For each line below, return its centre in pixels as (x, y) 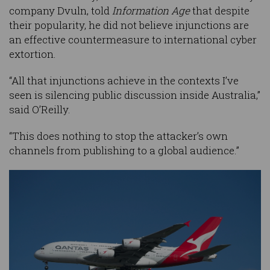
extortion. (33, 54)
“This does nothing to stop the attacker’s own (118, 136)
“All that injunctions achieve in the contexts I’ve (124, 81)
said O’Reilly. (40, 110)
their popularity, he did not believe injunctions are (129, 25)
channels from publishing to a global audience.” (124, 151)
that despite (221, 11)
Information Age (152, 11)
